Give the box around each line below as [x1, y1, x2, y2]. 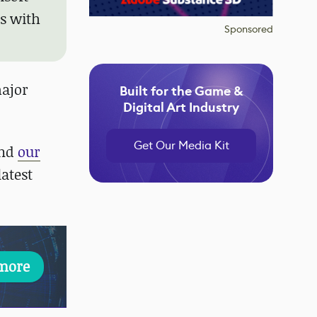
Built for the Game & [119, 83, 243, 100]
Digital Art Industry [123, 99, 239, 116]
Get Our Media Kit [133, 138, 229, 153]
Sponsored [224, 23, 273, 35]
